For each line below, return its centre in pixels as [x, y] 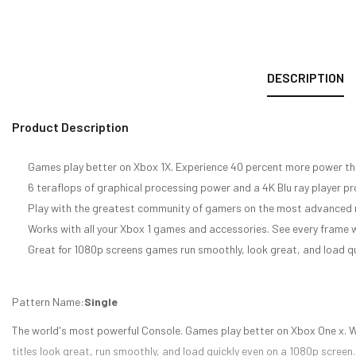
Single [101, 302]
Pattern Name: [48, 302]
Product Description [70, 127]
